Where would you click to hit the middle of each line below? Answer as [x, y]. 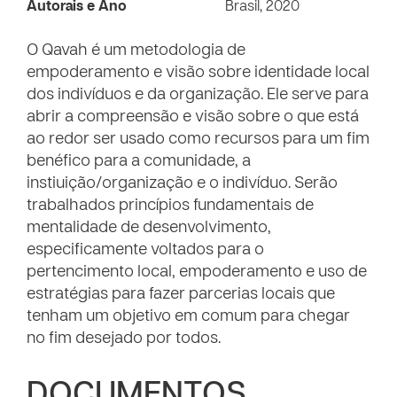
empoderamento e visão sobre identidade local [198, 73]
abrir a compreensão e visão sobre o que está [193, 117]
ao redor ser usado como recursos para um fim [198, 140]
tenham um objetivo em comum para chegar [188, 317]
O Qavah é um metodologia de [136, 51]
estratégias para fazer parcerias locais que [181, 295]
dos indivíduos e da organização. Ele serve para [198, 95]
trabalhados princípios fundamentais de [170, 206]
